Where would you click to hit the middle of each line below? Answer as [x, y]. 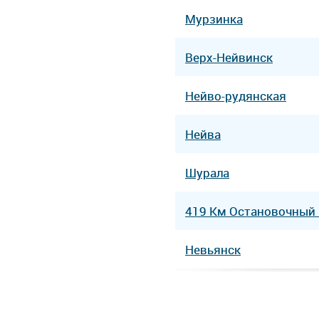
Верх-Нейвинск [229, 57]
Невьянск [213, 249]
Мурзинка [214, 19]
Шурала [207, 172]
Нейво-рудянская [236, 95]
